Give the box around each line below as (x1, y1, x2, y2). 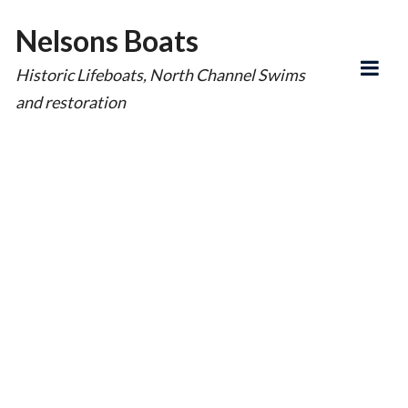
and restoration (15, 91, 126, 112)
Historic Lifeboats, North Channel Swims (15, 64, 305, 85)
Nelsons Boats (15, 22, 199, 58)
